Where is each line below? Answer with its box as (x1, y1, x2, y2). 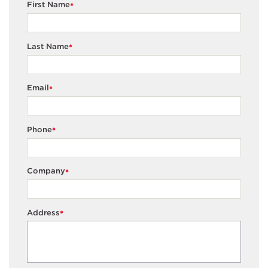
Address (27, 208, 60, 217)
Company (27, 166, 65, 176)
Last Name (27, 41, 69, 51)
